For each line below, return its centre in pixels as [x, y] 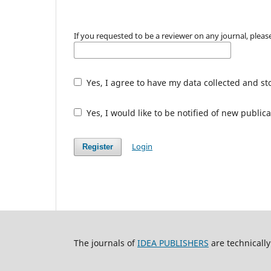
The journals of [106, 243]
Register [98, 146]
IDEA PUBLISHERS [173, 243]
